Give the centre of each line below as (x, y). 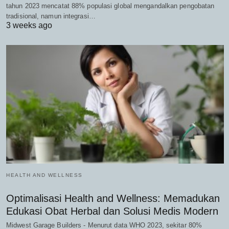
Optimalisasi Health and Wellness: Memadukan (113, 198)
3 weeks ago (29, 26)
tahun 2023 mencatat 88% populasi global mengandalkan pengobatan (110, 6)
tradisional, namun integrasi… (51, 16)
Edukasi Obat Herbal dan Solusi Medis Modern (112, 211)
